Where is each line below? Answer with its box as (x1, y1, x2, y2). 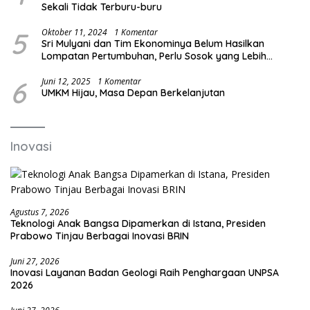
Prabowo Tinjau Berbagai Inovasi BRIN (10, 229, 189, 242)
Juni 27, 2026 (10, 255, 60, 267)
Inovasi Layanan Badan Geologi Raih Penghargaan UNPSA (10, 266, 279, 279)
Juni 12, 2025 (42, 75, 91, 87)
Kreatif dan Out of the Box (42, 62, 164, 75)
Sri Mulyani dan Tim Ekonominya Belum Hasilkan (42, 37, 264, 50)
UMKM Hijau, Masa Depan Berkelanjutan (42, 86, 225, 99)
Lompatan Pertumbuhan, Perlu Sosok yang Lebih (42, 49, 266, 62)
